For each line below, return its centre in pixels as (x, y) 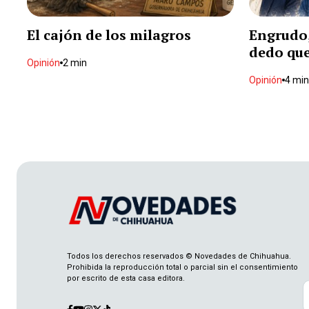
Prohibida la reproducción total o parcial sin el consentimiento (182, 268)
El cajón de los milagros (109, 35)
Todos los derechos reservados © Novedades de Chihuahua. (179, 257)
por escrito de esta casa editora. (126, 279)
